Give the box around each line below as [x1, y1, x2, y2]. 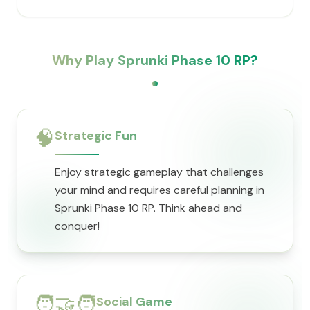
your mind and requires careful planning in [55, 183, 264, 197]
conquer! [55, 219, 100, 233]
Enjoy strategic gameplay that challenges [55, 165, 264, 179]
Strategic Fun [55, 127, 137, 144]
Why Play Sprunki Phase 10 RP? [52, 51, 258, 69]
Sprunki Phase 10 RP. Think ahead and [55, 201, 242, 215]
